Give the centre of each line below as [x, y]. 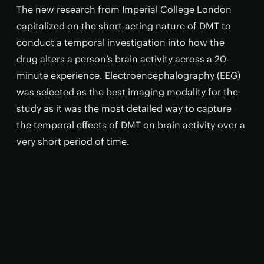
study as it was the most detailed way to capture [124, 108]
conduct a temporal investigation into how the [121, 42]
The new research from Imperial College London [124, 9]
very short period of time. [73, 141]
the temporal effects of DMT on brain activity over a [131, 125]
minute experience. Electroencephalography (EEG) [128, 75]
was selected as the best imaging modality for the [127, 92]
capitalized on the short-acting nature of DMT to [124, 26]
